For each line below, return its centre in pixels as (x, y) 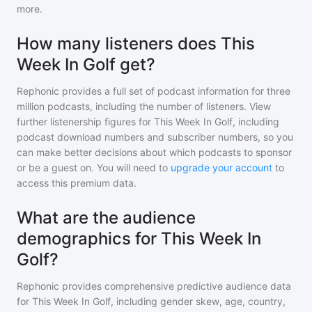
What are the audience (106, 218)
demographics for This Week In (139, 239)
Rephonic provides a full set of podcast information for (140, 91)
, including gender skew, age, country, (198, 301)
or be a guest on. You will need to (94, 167)
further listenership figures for (85, 122)
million (31, 106)
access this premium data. (77, 183)
